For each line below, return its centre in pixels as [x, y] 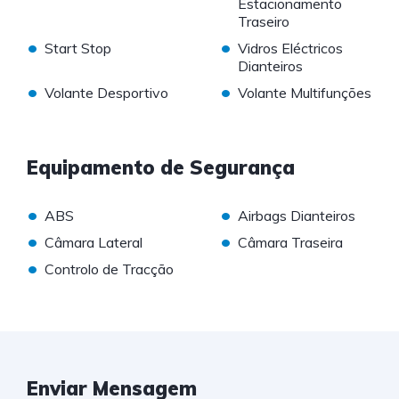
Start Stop [78, 49]
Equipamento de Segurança [161, 168]
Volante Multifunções [304, 93]
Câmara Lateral [94, 243]
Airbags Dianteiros [296, 216]
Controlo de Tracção [109, 269]
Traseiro [263, 22]
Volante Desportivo [106, 93]
